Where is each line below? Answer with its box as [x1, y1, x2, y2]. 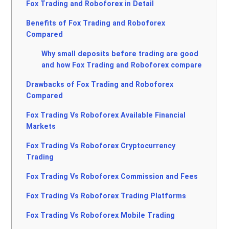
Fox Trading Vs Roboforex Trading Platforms [26, 192, 187, 200]
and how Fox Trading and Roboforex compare [41, 61, 202, 70]
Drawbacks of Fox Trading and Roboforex [26, 80, 174, 89]
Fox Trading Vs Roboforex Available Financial [26, 111, 186, 120]
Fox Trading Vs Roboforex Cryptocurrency [26, 142, 176, 150]
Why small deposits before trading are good [41, 50, 199, 58]
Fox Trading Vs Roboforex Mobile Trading [26, 211, 175, 220]
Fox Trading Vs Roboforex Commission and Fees [26, 172, 198, 181]
